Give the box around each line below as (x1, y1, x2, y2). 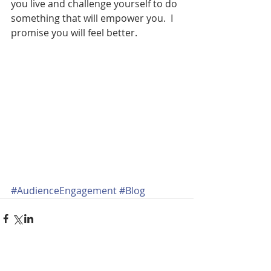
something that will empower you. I (11, 11, 175, 25)
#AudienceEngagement (11, 184, 117, 198)
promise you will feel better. (11, 26, 137, 39)
